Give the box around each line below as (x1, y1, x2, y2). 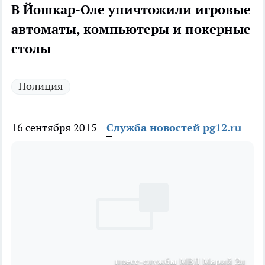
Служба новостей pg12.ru (106, 121, 241, 135)
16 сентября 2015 (11, 121, 97, 135)
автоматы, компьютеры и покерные (11, 21, 251, 38)
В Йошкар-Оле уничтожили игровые (11, 1, 251, 18)
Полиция (18, 79, 63, 93)
